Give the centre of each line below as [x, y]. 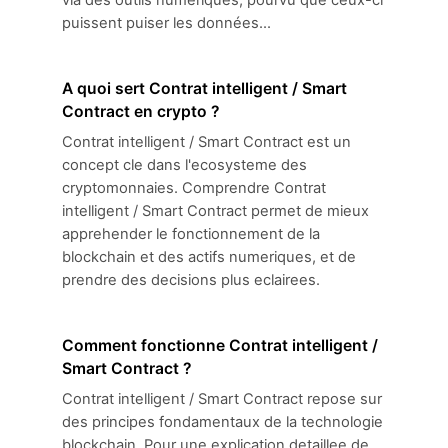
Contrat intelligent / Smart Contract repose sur [222, 399]
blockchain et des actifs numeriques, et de [209, 257]
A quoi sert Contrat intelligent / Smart [204, 88]
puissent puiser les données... [166, 23]
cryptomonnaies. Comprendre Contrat [194, 188]
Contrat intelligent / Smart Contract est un [206, 142]
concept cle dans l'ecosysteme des [184, 165]
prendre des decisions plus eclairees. [191, 280]
